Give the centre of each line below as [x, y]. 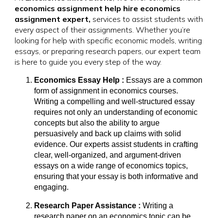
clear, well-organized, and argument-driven [108, 155]
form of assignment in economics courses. [106, 91]
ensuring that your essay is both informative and [116, 176]
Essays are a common [164, 80]
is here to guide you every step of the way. [88, 62]
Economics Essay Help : [80, 80]
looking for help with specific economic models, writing [108, 40]
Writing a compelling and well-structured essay [114, 101]
